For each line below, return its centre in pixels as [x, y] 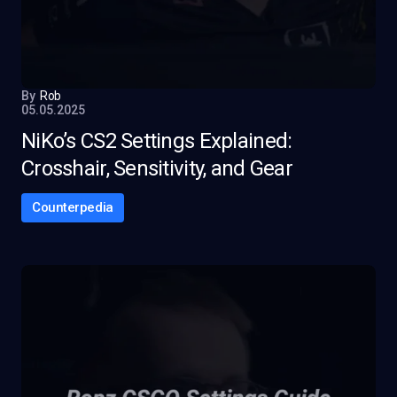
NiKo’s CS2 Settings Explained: [157, 141]
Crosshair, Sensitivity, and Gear [157, 168]
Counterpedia [73, 207]
